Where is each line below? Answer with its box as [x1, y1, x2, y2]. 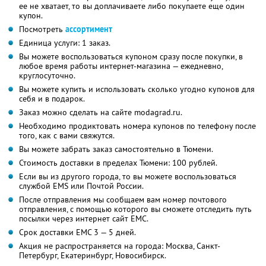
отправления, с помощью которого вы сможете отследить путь [19, 203, 252, 214]
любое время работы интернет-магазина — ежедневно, [19, 60, 223, 71]
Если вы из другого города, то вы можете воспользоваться [19, 170, 236, 182]
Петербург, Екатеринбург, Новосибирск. [19, 249, 166, 261]
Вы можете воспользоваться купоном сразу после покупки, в [19, 50, 243, 62]
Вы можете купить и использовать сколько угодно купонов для [19, 83, 255, 94]
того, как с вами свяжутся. [19, 129, 115, 141]
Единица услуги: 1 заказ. [19, 37, 110, 48]
